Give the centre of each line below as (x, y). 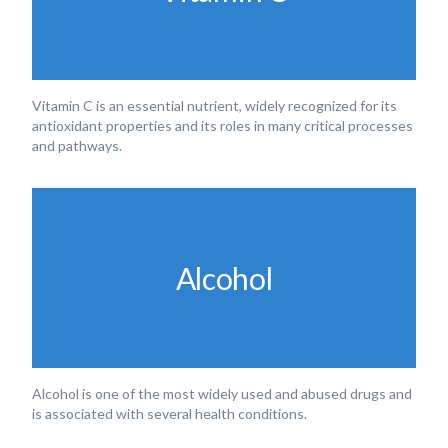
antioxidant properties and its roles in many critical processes (222, 125)
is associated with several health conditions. (169, 413)
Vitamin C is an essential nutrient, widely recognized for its (214, 105)
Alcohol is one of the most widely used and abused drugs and (222, 393)
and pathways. (77, 145)
